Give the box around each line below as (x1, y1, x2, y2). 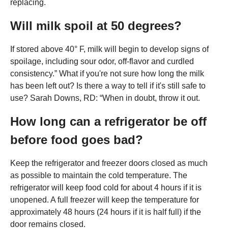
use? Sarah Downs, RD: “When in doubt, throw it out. (10, 93, 200, 102)
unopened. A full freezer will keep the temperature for (10, 195, 199, 204)
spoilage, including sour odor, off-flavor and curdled (10, 56, 194, 66)
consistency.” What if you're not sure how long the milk (10, 69, 204, 78)
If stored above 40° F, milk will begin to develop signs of (10, 44, 209, 53)
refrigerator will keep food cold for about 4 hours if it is (10, 183, 202, 192)
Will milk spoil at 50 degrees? (10, 18, 182, 33)
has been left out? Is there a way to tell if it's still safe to (10, 81, 206, 90)
